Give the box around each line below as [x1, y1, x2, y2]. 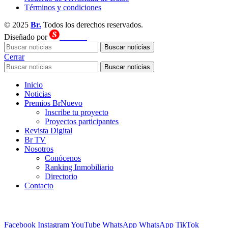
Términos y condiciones [24, 3, 101, 12]
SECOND [60, 34, 87, 41]
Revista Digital [24, 126, 72, 135]
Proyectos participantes [45, 117, 119, 126]
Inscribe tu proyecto [45, 107, 108, 117]
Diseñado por [4, 32, 49, 41]
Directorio [45, 172, 77, 181]
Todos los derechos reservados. [41, 20, 143, 29]
